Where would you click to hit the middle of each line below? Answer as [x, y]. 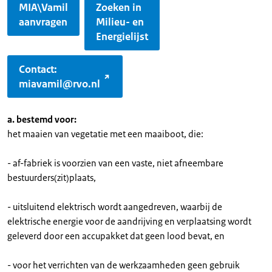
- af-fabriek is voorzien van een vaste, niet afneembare [115, 163]
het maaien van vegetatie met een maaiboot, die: [105, 134]
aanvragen [43, 22]
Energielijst [122, 36]
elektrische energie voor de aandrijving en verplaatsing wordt [129, 221]
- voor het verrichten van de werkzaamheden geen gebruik [124, 265]
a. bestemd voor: [42, 119]
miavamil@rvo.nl [59, 84]
